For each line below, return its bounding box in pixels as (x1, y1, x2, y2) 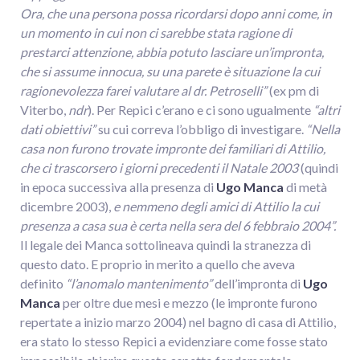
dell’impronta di (212, 276, 301, 292)
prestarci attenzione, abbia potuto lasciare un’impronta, (20, 44, 324, 60)
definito (20, 276, 66, 292)
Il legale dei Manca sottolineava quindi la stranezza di (20, 237, 311, 253)
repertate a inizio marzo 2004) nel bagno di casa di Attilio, (20, 314, 336, 330)
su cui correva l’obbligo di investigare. (96, 121, 306, 137)
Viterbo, (20, 102, 68, 118)
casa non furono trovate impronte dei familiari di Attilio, (20, 141, 325, 157)
